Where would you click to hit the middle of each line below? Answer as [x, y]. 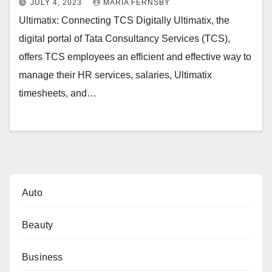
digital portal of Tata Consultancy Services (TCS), [124, 39]
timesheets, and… [58, 93]
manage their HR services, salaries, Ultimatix [115, 75]
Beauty [38, 225]
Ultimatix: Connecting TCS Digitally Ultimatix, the [124, 21]
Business [42, 257]
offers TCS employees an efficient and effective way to [135, 57]
